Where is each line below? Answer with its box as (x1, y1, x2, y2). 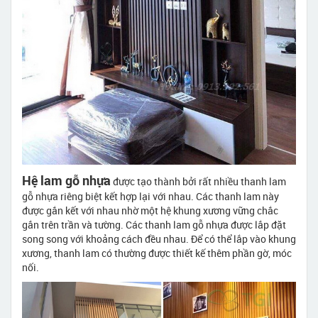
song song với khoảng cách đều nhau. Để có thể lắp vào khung (22, 231, 296, 246)
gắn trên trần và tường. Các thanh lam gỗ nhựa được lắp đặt (22, 217, 286, 231)
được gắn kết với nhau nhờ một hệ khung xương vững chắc (22, 203, 278, 217)
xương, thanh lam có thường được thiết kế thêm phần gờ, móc (22, 246, 292, 260)
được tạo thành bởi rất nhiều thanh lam (111, 174, 286, 188)
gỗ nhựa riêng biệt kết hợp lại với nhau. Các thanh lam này (22, 189, 279, 203)
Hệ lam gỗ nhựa (22, 171, 111, 189)
